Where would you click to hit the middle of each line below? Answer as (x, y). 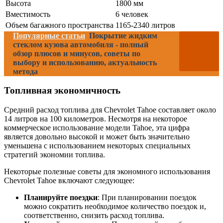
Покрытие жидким (123, 35)
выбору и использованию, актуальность (85, 62)
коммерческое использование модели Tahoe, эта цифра (97, 128)
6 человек (132, 14)
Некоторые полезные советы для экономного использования (107, 172)
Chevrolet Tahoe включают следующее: (69, 181)
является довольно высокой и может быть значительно (97, 137)
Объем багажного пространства (59, 25)
